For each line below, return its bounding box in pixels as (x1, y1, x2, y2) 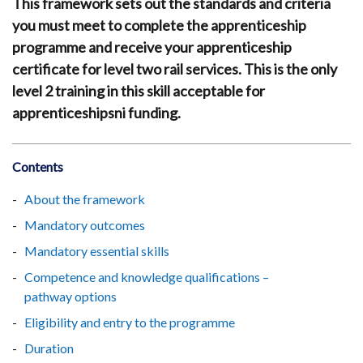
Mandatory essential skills (24, 242, 169, 258)
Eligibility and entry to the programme (24, 314, 235, 330)
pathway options (24, 288, 117, 304)
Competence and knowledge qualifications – (24, 268, 269, 284)
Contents (12, 158, 63, 174)
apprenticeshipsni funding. (12, 103, 181, 122)
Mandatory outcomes (24, 216, 145, 233)
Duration (24, 340, 74, 356)
